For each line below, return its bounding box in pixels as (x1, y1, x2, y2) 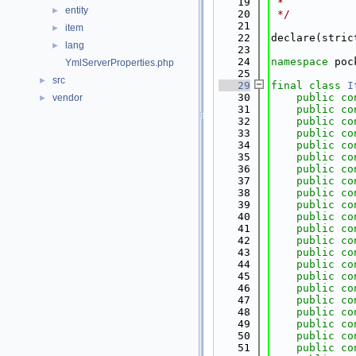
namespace (271, 56, 335, 68)
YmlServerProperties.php (65, 57, 174, 68)
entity (65, 5, 88, 16)
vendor (52, 92, 83, 103)
